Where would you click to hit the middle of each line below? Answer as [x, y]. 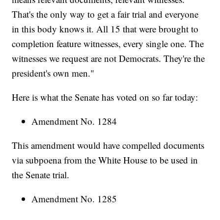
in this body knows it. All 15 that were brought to [105, 29]
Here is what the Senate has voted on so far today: [105, 97]
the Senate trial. [41, 175]
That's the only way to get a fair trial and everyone [105, 14]
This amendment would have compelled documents [108, 145]
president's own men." [53, 73]
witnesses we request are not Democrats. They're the [109, 58]
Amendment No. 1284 [74, 121]
